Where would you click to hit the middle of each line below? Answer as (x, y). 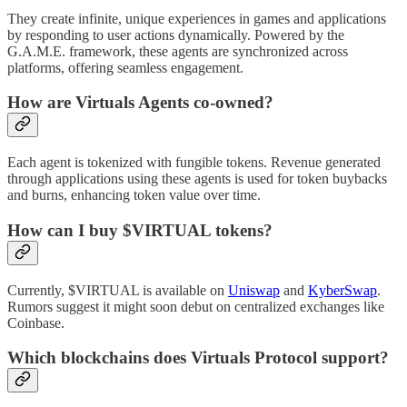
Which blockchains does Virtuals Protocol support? (198, 358)
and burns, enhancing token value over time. (134, 195)
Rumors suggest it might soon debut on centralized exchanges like (196, 306)
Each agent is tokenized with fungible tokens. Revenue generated (194, 163)
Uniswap (254, 290)
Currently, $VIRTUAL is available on (118, 290)
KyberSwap (342, 290)
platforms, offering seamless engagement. (125, 67)
